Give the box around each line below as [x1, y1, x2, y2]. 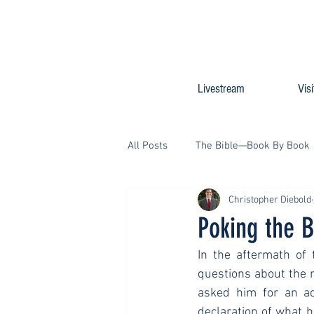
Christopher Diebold [228, 193, 311, 206]
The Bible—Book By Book [196, 139, 310, 152]
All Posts [128, 139, 168, 152]
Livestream [197, 81, 245, 96]
